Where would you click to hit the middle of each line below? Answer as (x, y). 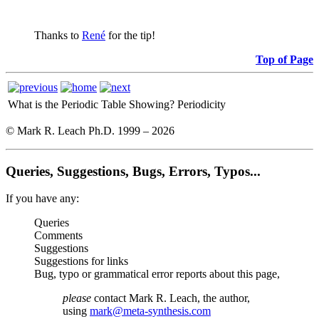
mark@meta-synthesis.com (150, 311)
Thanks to (58, 35)
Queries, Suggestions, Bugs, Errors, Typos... (133, 171)
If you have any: (42, 199)
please (77, 298)
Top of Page (284, 59)
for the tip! (130, 35)
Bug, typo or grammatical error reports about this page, (157, 274)
